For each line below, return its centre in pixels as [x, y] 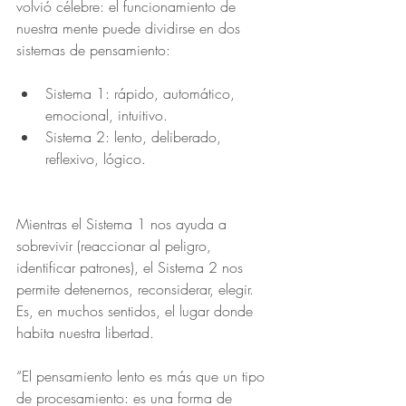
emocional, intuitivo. [106, 115]
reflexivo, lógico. [96, 159]
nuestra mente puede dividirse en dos [130, 28]
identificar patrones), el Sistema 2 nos [132, 267]
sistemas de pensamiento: [93, 50]
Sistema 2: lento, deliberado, [135, 137]
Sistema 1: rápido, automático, [142, 93]
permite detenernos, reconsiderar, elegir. [137, 289]
